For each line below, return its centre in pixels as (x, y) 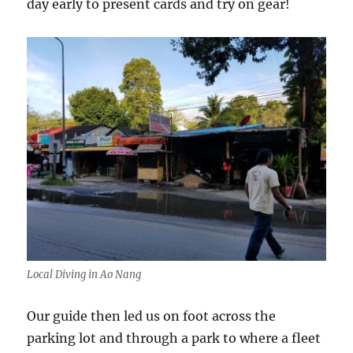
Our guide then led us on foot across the (152, 316)
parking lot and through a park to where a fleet (174, 338)
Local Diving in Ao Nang (84, 274)
